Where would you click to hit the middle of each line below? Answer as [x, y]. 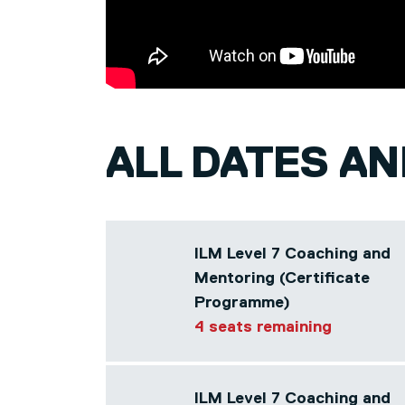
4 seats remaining [263, 327]
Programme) [242, 303]
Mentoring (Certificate [282, 278]
